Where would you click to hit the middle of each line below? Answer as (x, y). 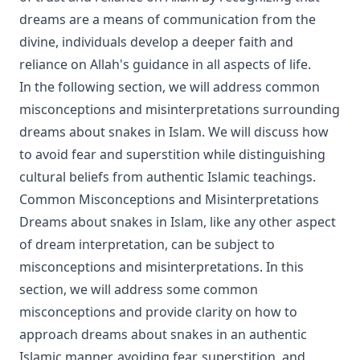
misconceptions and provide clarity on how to (158, 312)
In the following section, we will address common (170, 87)
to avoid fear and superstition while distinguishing (172, 154)
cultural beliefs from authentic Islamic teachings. (168, 177)
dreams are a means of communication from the (168, 19)
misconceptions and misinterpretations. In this (162, 267)
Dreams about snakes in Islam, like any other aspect (178, 222)
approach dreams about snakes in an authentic (163, 334)
